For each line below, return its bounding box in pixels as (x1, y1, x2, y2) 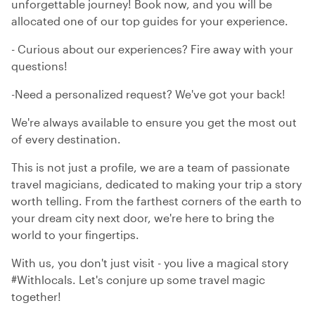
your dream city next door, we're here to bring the (11, 211, 274, 224)
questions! (11, 59, 67, 72)
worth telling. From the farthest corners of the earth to (11, 194, 302, 207)
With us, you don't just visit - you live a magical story (11, 256, 288, 269)
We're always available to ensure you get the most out (11, 115, 297, 129)
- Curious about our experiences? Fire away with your (11, 42, 293, 56)
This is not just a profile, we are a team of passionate (11, 160, 290, 174)
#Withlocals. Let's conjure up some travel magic (11, 273, 265, 286)
